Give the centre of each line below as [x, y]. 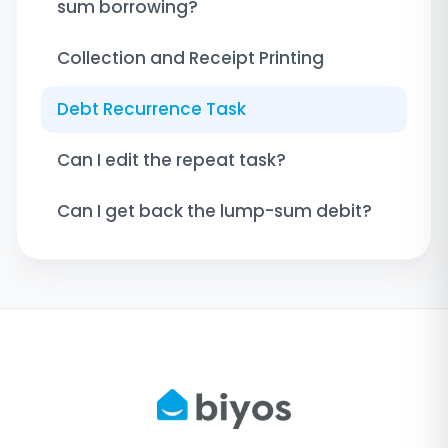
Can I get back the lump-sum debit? [214, 210]
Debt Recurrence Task [151, 108]
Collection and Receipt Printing [190, 57]
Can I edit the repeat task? [171, 159]
